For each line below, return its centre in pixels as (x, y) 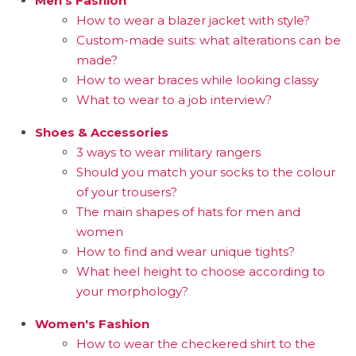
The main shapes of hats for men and (188, 212)
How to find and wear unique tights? (186, 252)
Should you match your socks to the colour (206, 172)
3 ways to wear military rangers (168, 152)
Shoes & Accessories (102, 132)
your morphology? (132, 291)
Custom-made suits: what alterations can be (209, 40)
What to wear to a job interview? (174, 100)
